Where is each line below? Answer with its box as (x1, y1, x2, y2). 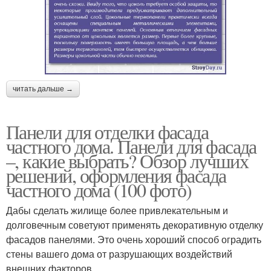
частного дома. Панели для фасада (6, 133, 256, 160)
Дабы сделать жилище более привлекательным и (6, 203, 228, 218)
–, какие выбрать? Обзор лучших (6, 148, 248, 174)
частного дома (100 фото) (6, 177, 192, 203)
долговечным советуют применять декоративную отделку (6, 218, 263, 232)
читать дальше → (13, 85, 73, 94)
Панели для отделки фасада (6, 119, 208, 145)
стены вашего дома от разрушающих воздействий (6, 247, 232, 261)
